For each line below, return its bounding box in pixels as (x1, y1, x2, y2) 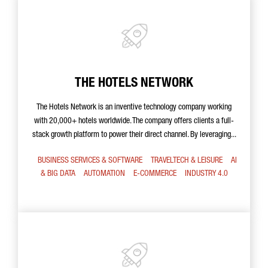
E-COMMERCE (133, 170, 176, 178)
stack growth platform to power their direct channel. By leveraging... (32, 131, 236, 139)
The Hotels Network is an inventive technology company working (36, 103, 232, 112)
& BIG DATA (40, 170, 75, 178)
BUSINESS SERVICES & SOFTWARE (37, 157, 142, 165)
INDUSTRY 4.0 (184, 170, 228, 178)
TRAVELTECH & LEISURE (150, 157, 223, 165)
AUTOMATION (83, 170, 125, 178)
